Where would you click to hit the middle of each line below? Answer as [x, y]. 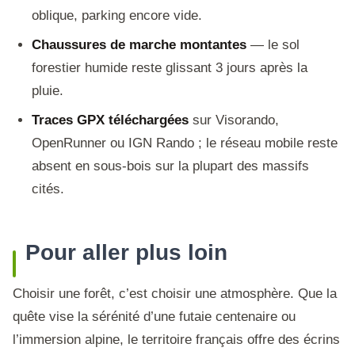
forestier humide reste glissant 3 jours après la [170, 68]
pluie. [48, 91]
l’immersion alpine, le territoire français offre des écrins [176, 340]
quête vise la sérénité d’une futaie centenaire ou [154, 317]
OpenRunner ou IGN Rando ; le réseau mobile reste [185, 143]
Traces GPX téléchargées [110, 120]
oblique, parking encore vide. [117, 15]
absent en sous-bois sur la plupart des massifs [170, 166]
